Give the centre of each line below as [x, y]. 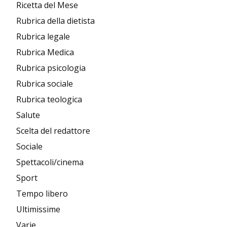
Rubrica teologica [49, 99]
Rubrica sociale [45, 84]
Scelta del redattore [53, 131]
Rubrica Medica [45, 52]
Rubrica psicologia [51, 68]
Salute [28, 115]
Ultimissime [38, 209]
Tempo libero [42, 194]
